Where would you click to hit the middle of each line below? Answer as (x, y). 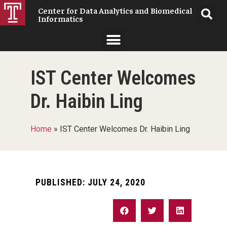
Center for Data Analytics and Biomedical (115, 10)
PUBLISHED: (60, 182)
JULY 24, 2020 (115, 182)
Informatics (61, 18)
